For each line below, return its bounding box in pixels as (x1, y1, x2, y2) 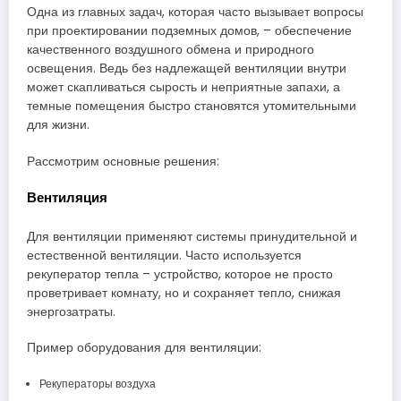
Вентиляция (27, 187, 107, 207)
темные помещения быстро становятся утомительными (27, 98, 356, 115)
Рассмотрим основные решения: (27, 152, 219, 170)
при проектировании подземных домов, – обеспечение (27, 22, 352, 40)
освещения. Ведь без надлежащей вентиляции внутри (27, 60, 346, 78)
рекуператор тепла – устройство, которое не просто (27, 266, 333, 284)
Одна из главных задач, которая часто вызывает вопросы (27, 4, 363, 21)
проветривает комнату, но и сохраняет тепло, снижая (27, 285, 341, 303)
